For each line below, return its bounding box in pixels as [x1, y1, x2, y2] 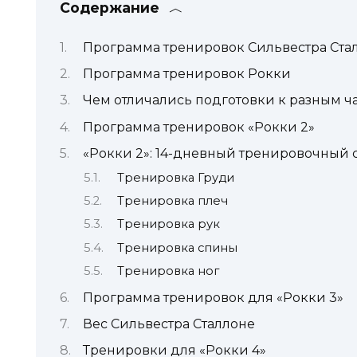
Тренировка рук [116, 217, 220, 232]
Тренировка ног [116, 264, 219, 279]
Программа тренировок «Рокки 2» [83, 119, 315, 135]
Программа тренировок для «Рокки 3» [83, 289, 343, 305]
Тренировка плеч [116, 193, 228, 208]
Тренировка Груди [116, 170, 234, 185]
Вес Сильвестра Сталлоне [83, 316, 255, 331]
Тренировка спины [116, 240, 237, 255]
